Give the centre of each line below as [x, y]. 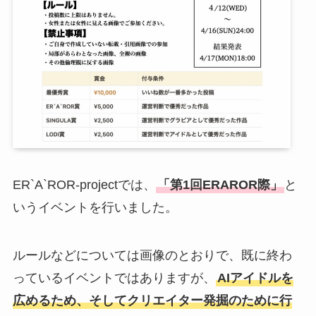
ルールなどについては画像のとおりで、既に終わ [152, 255]
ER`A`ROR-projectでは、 [84, 184]
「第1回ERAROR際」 [220, 184]
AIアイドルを [255, 278]
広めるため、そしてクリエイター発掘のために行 [152, 300]
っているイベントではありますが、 [114, 278]
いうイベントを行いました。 [95, 207]
